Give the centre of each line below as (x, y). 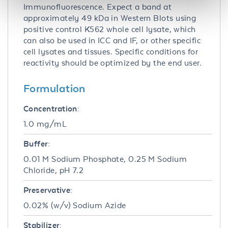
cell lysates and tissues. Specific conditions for (111, 51)
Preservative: (48, 190)
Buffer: (37, 144)
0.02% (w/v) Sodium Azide (75, 205)
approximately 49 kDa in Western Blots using (110, 18)
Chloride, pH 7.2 (54, 170)
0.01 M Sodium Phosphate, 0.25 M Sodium (105, 159)
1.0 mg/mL (45, 124)
